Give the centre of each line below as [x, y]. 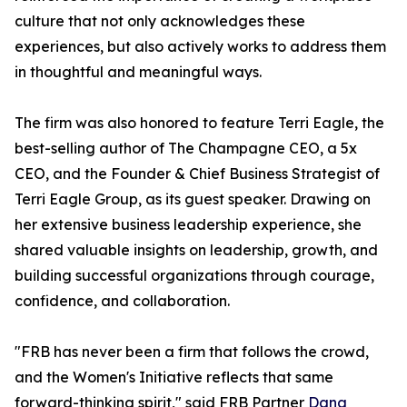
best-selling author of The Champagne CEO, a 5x [186, 148]
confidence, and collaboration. [122, 301]
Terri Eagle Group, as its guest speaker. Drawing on [193, 199]
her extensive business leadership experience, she [188, 224]
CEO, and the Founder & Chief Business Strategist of [197, 174]
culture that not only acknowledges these [160, 21]
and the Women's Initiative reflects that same [174, 377]
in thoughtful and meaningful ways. [138, 72]
